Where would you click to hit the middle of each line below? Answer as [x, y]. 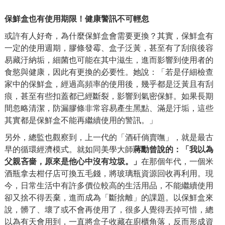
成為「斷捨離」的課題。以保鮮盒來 [149, 197]
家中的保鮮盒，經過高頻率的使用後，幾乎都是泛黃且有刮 [109, 84]
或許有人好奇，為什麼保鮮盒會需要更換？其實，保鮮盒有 [109, 35]
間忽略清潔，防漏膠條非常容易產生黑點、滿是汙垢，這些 [109, 108]
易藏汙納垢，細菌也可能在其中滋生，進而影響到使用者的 [109, 60]
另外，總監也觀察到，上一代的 [61, 137]
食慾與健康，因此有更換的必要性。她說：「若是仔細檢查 [109, 72]
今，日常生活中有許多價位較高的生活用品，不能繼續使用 [109, 185]
